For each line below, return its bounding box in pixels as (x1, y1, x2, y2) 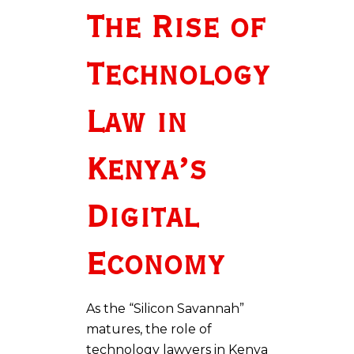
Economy (86, 245, 224, 285)
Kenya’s (86, 150, 206, 190)
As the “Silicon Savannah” (86, 300, 244, 316)
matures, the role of (86, 321, 212, 337)
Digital (86, 198, 198, 238)
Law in (86, 103, 186, 143)
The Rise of (86, 8, 264, 48)
